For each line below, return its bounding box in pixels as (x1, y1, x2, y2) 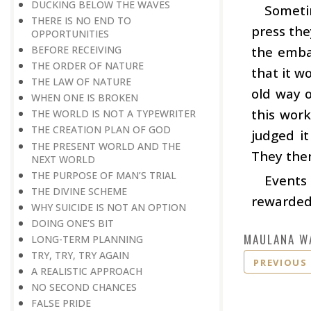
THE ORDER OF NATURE (31, 59, 144, 73)
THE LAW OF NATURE (31, 75, 131, 89)
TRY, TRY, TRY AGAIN (31, 249, 129, 262)
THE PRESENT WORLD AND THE (31, 139, 180, 153)
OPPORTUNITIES (31, 26, 109, 40)
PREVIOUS (253, 255, 308, 269)
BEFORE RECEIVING (31, 42, 121, 56)
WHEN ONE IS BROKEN (31, 91, 138, 105)
